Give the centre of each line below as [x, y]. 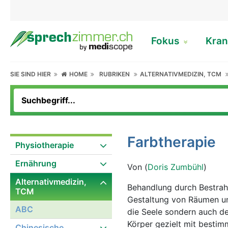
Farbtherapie [172, 142]
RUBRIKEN [115, 74]
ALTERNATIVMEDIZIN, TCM [181, 74]
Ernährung [36, 163]
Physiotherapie [45, 145]
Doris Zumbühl [176, 167]
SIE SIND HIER [32, 74]
